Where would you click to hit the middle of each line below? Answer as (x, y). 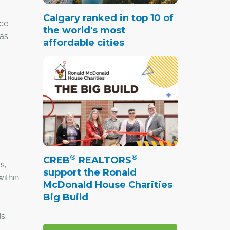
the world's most (84, 30)
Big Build (65, 197)
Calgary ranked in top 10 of (108, 18)
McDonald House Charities (108, 185)
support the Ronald (90, 172)
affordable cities (83, 42)
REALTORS (103, 160)
